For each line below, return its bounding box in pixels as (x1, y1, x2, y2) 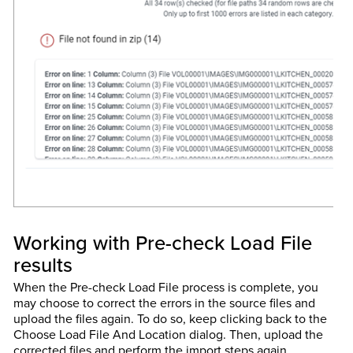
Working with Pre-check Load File (13, 227, 312, 257)
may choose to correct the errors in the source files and (13, 293, 315, 312)
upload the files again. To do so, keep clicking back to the (13, 309, 327, 328)
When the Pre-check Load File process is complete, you (13, 277, 318, 296)
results (13, 249, 72, 279)
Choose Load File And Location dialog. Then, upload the (13, 325, 323, 344)
